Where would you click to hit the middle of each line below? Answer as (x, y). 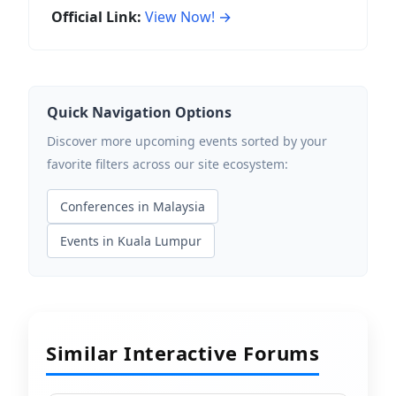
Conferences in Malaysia (133, 206)
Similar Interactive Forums (183, 353)
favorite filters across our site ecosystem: (168, 164)
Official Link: (96, 17)
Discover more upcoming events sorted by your (187, 141)
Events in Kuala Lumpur (131, 241)
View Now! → (188, 17)
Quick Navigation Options (139, 112)
